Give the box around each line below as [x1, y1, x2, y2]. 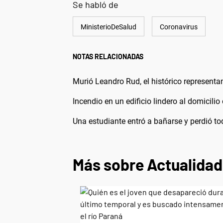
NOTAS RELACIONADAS [73, 52, 143, 61]
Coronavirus [160, 23, 198, 31]
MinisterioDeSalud [81, 23, 136, 31]
